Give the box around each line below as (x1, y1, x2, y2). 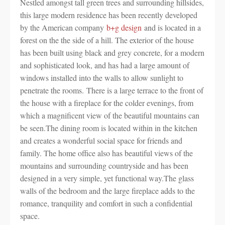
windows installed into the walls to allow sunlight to (20, 72, 183, 83)
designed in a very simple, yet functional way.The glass (20, 173, 194, 183)
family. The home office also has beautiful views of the (20, 148, 193, 158)
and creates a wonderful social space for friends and (20, 135, 182, 146)
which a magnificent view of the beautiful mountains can (20, 110, 199, 121)
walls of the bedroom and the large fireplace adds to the (20, 185, 195, 196)
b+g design (106, 22, 142, 33)
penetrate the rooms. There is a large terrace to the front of (20, 85, 203, 95)
